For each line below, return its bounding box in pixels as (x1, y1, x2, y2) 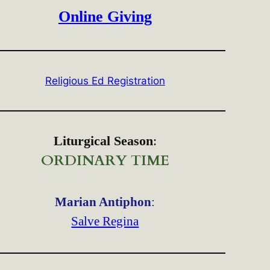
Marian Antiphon (55, 195, 152, 210)
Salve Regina (71, 214, 139, 229)
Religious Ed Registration (45, 75, 165, 87)
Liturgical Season (53, 133, 153, 149)
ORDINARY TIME (40, 151, 169, 171)
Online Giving (58, 8, 152, 26)
